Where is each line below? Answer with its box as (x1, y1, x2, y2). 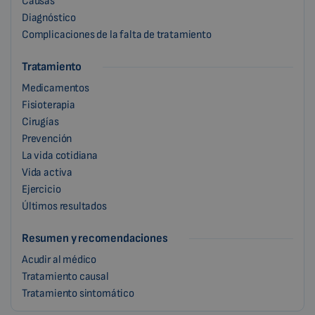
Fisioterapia (22, 98, 75, 112)
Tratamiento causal (22, 270, 109, 283)
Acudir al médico (22, 253, 97, 266)
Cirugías (22, 115, 59, 129)
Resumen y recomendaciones (22, 231, 168, 245)
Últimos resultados (22, 200, 107, 213)
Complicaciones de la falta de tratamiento (22, 28, 212, 41)
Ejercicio (22, 183, 61, 196)
